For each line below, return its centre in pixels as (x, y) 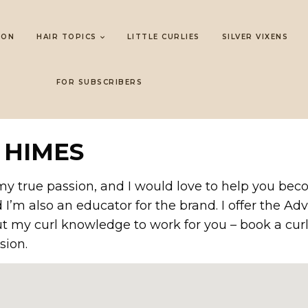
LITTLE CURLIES (163, 37)
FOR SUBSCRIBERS (99, 82)
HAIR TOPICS (67, 37)
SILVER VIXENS (255, 37)
